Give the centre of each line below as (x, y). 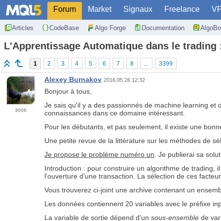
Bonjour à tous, (68, 92)
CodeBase (64, 28)
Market (100, 9)
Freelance (182, 9)
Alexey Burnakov (73, 80)
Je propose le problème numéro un (99, 155)
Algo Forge (110, 28)
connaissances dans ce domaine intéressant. (115, 113)
